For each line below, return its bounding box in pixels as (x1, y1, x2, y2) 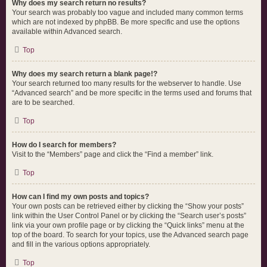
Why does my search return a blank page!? (12, 70, 157, 78)
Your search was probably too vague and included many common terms (12, 8, 243, 17)
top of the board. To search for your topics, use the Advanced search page (12, 231, 249, 239)
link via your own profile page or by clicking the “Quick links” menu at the (12, 221, 244, 229)
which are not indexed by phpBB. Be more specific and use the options (12, 18, 240, 26)
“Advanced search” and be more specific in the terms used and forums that (12, 89, 252, 97)
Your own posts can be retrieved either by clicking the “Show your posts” (12, 202, 244, 210)
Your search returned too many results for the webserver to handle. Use (12, 79, 241, 88)
